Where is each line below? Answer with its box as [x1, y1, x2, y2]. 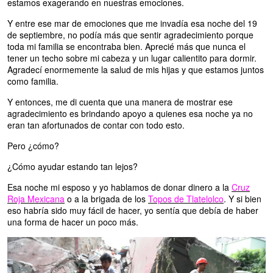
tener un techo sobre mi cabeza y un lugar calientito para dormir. [7, 52, 257, 65]
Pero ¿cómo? [7, 140, 59, 152]
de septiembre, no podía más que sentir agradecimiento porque [7, 29, 253, 41]
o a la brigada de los [65, 193, 148, 205]
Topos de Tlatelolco [148, 193, 224, 205]
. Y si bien [224, 193, 261, 205]
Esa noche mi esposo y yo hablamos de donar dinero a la [7, 181, 232, 194]
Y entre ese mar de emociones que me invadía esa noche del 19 [7, 17, 257, 30]
